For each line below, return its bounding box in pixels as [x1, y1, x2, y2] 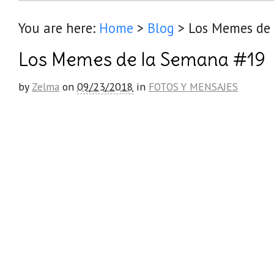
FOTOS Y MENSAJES [149, 80, 238, 94]
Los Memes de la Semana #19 [18, 48, 265, 71]
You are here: [18, 19, 95, 37]
